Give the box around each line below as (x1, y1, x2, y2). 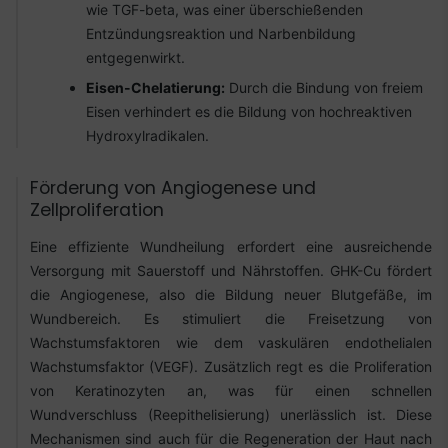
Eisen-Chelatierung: (86, 78, 225, 96)
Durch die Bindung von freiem (225, 78, 423, 96)
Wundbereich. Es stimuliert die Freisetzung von (30, 309, 432, 327)
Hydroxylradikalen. (86, 126, 209, 144)
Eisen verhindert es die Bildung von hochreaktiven (86, 102, 412, 120)
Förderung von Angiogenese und (30, 175, 316, 200)
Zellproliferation (30, 197, 164, 222)
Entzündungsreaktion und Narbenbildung (86, 25, 356, 43)
